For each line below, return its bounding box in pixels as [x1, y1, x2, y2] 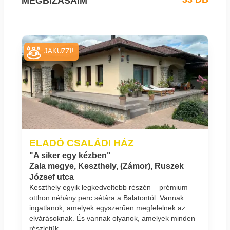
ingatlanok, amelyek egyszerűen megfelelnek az [29, 204, 185, 213]
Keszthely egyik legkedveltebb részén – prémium [29, 183, 188, 192]
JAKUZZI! [44, 48, 74, 55]
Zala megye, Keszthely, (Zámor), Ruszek [29, 162, 184, 171]
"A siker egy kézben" [29, 151, 111, 160]
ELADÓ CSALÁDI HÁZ [29, 137, 134, 149]
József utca [29, 172, 74, 182]
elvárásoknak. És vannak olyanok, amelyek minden [29, 214, 195, 223]
